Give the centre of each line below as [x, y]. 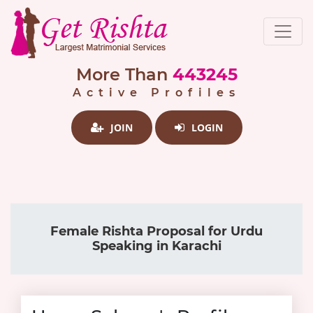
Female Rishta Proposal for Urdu [156, 231]
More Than [122, 74]
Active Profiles [156, 93]
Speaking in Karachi [156, 246]
